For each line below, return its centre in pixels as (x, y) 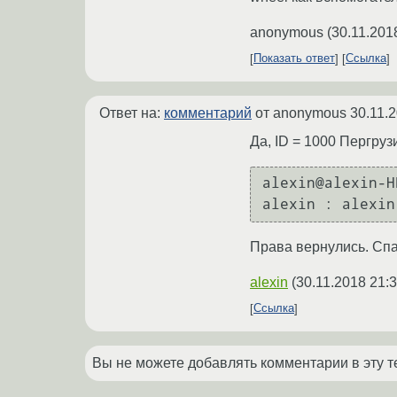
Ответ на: (132, 113)
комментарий (208, 113)
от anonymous (301, 113)
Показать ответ (294, 58)
